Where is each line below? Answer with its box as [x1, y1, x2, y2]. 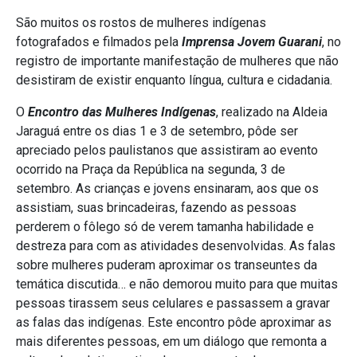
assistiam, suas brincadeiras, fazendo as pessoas [16, 200, 296, 216]
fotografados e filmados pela [16, 34, 182, 50]
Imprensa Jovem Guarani [182, 34, 322, 50]
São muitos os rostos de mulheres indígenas [16, 15, 266, 31]
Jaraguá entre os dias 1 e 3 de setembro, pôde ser [16, 124, 298, 139]
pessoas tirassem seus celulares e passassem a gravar [16, 296, 330, 312]
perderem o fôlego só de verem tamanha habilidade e [16, 219, 314, 235]
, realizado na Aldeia [216, 104, 328, 120]
